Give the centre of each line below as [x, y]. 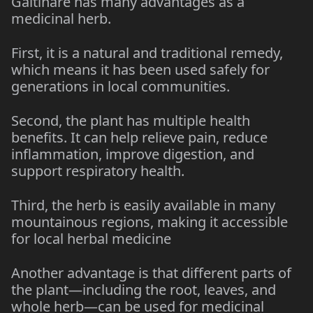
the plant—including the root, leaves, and [144, 290]
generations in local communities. [121, 86]
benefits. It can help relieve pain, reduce [139, 137]
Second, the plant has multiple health [131, 121]
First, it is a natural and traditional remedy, [147, 53]
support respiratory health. [98, 171]
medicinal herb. [61, 19]
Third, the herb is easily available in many [143, 205]
